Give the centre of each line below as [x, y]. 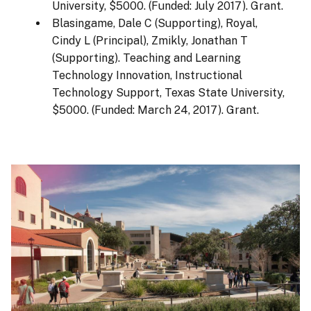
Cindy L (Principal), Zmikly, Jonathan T [150, 40]
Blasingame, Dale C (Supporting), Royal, [154, 23]
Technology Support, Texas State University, [168, 92]
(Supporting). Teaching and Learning [146, 58]
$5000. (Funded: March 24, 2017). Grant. [155, 110]
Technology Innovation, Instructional [147, 75]
